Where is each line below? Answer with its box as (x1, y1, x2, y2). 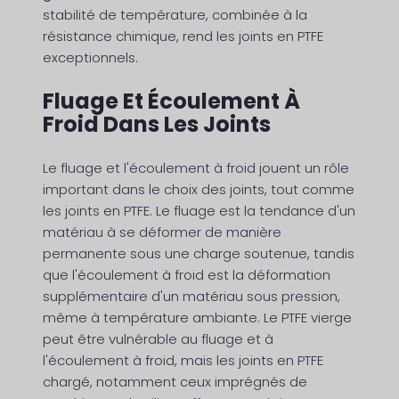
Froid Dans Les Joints (43, 110, 271, 140)
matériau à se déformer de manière (43, 223, 281, 242)
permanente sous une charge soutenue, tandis (43, 244, 354, 264)
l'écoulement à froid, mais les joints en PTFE (43, 351, 323, 370)
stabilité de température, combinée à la (43, 5, 307, 25)
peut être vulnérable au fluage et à (43, 330, 273, 349)
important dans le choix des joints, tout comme (43, 180, 354, 199)
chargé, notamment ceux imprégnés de (43, 372, 307, 392)
